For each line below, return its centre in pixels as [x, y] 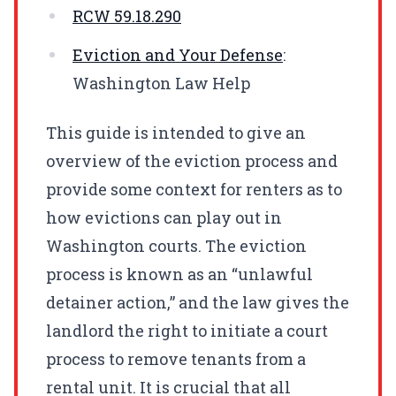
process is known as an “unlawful [179, 274]
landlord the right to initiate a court [187, 330]
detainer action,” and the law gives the [198, 302]
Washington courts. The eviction [176, 245]
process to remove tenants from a [176, 358]
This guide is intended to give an [176, 132]
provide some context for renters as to [194, 189]
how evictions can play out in [164, 217]
